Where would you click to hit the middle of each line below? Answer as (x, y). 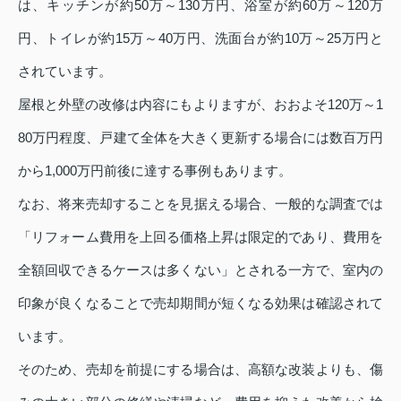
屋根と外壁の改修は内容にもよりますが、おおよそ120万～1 (200, 105)
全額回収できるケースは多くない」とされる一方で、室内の (200, 270)
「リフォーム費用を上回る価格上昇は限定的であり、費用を (200, 237)
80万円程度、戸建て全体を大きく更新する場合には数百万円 (200, 138)
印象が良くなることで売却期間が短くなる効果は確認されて (200, 303)
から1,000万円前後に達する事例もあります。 (155, 171)
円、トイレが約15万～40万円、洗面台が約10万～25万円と (200, 38)
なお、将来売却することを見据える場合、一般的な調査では (200, 204)
